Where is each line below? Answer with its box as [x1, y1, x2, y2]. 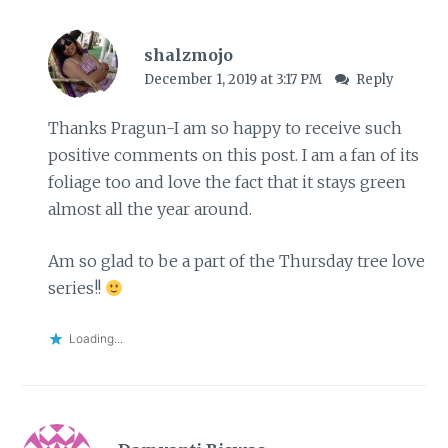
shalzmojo [143, 44, 233, 65]
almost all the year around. [47, 198, 252, 219]
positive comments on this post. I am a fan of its [47, 144, 419, 165]
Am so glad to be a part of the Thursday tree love [47, 251, 425, 272]
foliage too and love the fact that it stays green [47, 171, 406, 192]
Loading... [68, 331, 123, 347]
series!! [47, 278, 105, 299]
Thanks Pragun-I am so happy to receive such [47, 117, 402, 138]
